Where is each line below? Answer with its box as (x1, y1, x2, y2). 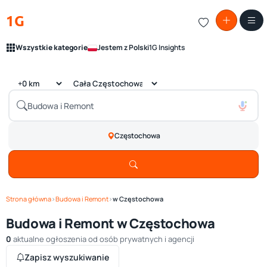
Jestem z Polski (97, 42, 149, 52)
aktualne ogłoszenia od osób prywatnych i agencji (11, 234, 194, 244)
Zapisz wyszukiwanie (24, 252, 109, 263)
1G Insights (149, 42, 185, 52)
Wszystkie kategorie (15, 42, 88, 52)
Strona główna (6, 194, 51, 203)
